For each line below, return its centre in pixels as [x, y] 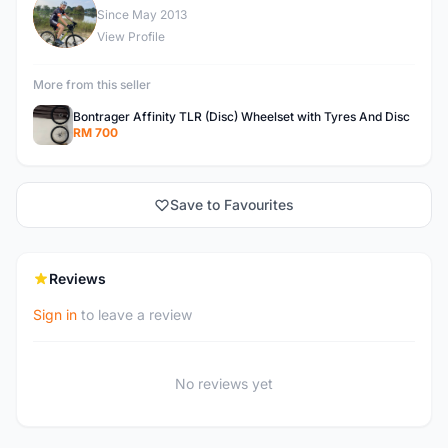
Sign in [55, 314]
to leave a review [134, 314]
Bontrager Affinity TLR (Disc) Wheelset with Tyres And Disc [241, 116]
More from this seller [92, 84]
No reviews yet [224, 383]
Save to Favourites [232, 204]
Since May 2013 [142, 14]
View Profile [131, 36]
